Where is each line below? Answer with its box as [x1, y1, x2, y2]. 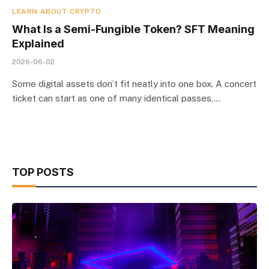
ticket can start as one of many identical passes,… [12, 92, 220, 103]
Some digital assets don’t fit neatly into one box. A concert [12, 78, 256, 89]
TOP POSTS [12, 165, 74, 178]
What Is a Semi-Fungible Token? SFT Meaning [12, 22, 255, 35]
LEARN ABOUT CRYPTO [12, 7, 101, 16]
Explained [12, 37, 64, 50]
